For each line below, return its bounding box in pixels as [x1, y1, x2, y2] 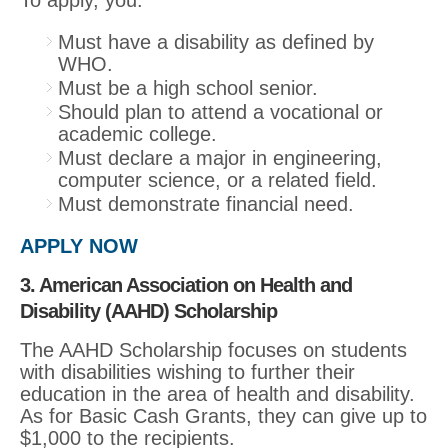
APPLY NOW [20, 234, 138, 257]
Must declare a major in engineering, [58, 146, 382, 169]
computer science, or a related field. [58, 168, 377, 191]
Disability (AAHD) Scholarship [20, 299, 277, 322]
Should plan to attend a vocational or [58, 100, 383, 123]
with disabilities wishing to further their [20, 360, 355, 383]
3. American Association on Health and [20, 273, 352, 296]
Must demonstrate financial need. [58, 192, 354, 215]
